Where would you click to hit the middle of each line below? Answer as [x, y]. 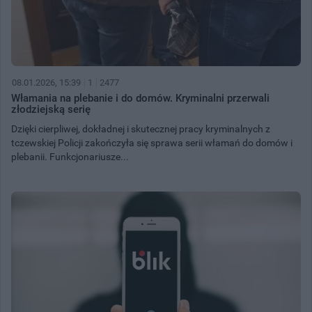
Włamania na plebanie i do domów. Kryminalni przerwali [140, 98]
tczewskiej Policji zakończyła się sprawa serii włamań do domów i [152, 142]
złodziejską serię [51, 109]
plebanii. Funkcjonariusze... [70, 156]
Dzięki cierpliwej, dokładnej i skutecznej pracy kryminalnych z [141, 128]
